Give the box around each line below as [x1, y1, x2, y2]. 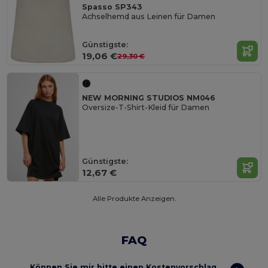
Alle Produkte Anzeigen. [92, 194, 176, 203]
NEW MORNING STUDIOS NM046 [82, 93, 216, 103]
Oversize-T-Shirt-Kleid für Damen [82, 103, 210, 112]
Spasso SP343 [82, 2, 143, 11]
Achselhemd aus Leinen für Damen [82, 11, 216, 21]
